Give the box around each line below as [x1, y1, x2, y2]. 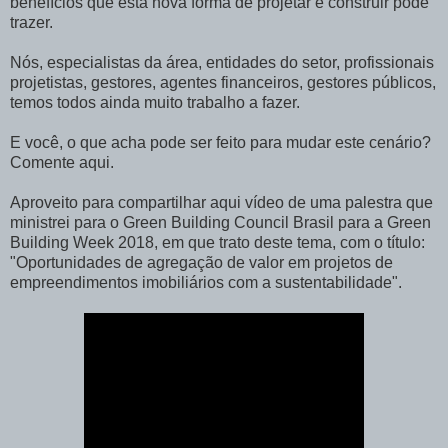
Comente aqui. [10, 154, 114, 172]
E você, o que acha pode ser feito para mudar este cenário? [10, 134, 431, 152]
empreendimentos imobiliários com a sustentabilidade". [10, 274, 402, 292]
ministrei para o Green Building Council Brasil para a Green [10, 214, 431, 232]
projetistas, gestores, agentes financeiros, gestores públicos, [10, 74, 436, 92]
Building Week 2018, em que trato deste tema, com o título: [10, 234, 425, 252]
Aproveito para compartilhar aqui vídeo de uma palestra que [10, 194, 433, 212]
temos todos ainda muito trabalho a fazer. [10, 94, 300, 112]
